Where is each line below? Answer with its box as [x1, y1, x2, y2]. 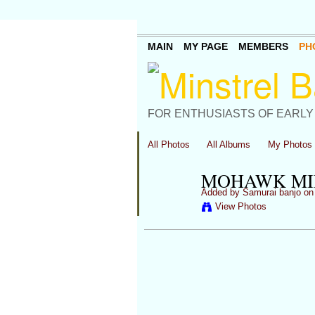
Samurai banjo [242, 187, 301, 198]
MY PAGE [183, 41, 228, 53]
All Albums [207, 139, 251, 150]
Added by [200, 187, 243, 198]
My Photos [267, 139, 312, 150]
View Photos [214, 201, 266, 212]
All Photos [147, 139, 190, 150]
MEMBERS [238, 41, 288, 53]
